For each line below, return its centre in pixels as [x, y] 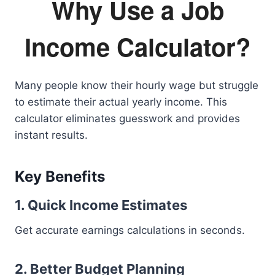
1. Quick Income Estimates [101, 205]
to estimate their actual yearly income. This [121, 102]
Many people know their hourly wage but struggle [137, 85]
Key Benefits [60, 176]
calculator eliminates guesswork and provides [127, 118]
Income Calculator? [137, 46]
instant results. [51, 135]
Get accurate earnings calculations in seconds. [130, 230]
